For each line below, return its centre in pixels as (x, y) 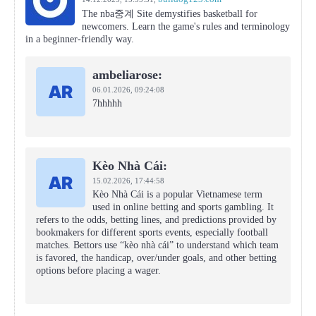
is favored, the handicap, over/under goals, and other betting (156, 258)
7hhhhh (107, 103)
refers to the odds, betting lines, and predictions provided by (156, 220)
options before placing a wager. (98, 271)
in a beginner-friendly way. (80, 39)
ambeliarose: (127, 75)
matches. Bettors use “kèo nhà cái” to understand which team (157, 245)
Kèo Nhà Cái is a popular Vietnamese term (177, 194)
